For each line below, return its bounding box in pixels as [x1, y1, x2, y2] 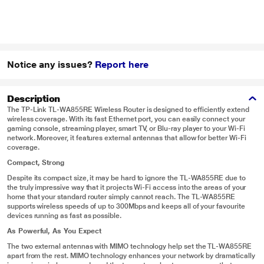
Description [7, 93, 60, 104]
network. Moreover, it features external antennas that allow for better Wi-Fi [7, 134, 246, 142]
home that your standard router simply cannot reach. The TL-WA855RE [7, 193, 236, 201]
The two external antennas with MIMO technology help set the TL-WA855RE [7, 242, 252, 250]
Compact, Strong [7, 159, 65, 167]
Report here [95, 59, 148, 70]
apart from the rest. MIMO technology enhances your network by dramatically [7, 252, 255, 260]
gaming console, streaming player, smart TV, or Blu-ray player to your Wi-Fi [7, 124, 245, 133]
